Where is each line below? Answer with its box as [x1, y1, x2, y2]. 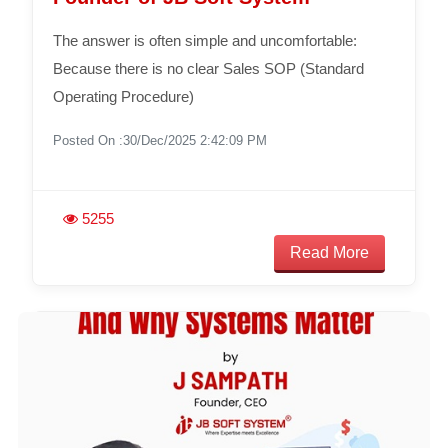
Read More [290, 243, 370, 261]
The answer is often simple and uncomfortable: [52, 31, 357, 49]
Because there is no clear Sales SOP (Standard [52, 59, 364, 77]
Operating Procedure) [52, 87, 194, 105]
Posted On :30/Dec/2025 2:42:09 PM [52, 132, 267, 148]
